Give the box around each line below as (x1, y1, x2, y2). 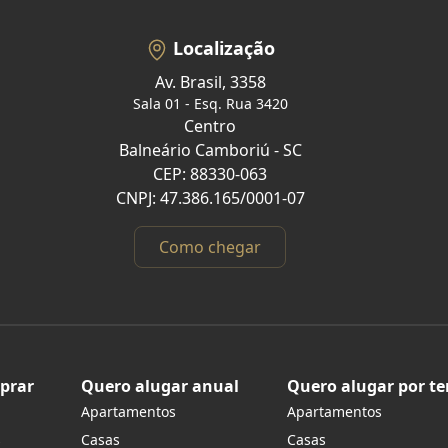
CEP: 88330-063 (153, 163, 267, 186)
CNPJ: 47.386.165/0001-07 (115, 187, 305, 210)
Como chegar (159, 236, 261, 259)
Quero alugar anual (81, 375, 240, 397)
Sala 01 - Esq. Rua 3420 (132, 94, 288, 114)
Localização (173, 35, 275, 60)
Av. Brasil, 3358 (154, 71, 266, 94)
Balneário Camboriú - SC (118, 139, 302, 162)
